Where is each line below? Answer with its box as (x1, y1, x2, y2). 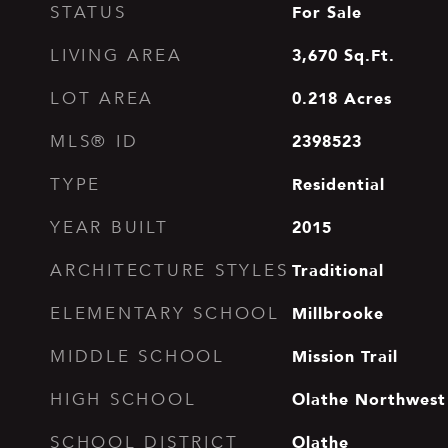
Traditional (291, 257, 384, 283)
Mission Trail (291, 343, 398, 369)
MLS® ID (50, 131, 139, 152)
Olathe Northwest (291, 386, 446, 412)
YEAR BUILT (50, 217, 169, 238)
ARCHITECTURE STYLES (50, 260, 289, 281)
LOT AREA (50, 88, 154, 109)
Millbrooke (291, 300, 384, 326)
